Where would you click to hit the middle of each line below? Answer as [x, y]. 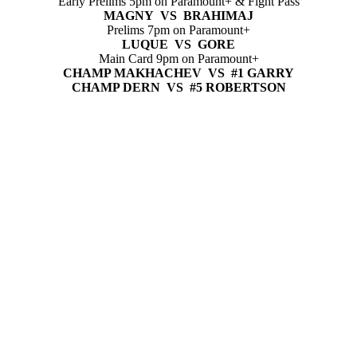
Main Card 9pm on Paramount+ [178, 58]
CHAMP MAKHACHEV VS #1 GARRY [178, 73]
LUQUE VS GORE [178, 44]
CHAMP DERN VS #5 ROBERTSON [178, 87]
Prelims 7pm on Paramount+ [178, 29]
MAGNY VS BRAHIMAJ [178, 15]
